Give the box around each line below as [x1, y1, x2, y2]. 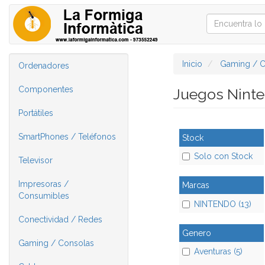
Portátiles [18, 108, 53, 118]
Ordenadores [18, 61, 69, 70]
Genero [182, 228, 211, 238]
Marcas [182, 180, 209, 190]
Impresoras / [18, 179, 69, 189]
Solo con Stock [193, 151, 253, 161]
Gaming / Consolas [18, 238, 94, 248]
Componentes [18, 85, 73, 94]
